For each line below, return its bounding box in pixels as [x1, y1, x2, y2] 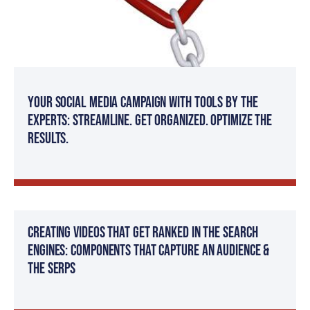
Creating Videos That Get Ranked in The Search [28, 223, 258, 242]
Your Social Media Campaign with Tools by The [28, 93, 258, 112]
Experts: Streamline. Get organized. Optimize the [28, 111, 273, 130]
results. [28, 129, 69, 148]
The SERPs [28, 259, 76, 278]
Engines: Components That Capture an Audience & [28, 241, 270, 260]
